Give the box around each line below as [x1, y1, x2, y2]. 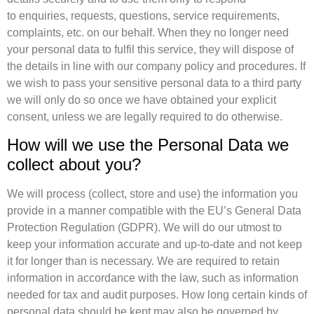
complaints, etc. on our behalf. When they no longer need [7, 26, 289, 39]
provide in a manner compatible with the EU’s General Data [7, 205, 301, 217]
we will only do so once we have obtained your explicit [7, 93, 276, 106]
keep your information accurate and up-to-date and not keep [7, 238, 302, 251]
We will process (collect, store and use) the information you [7, 188, 298, 200]
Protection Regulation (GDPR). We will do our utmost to [7, 221, 282, 234]
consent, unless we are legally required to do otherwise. [7, 110, 282, 123]
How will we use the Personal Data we [7, 135, 289, 155]
